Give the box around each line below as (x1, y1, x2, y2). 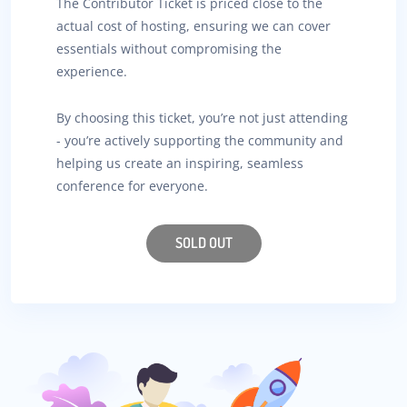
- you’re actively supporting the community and (56, 132, 343, 150)
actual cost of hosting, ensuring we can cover (56, 16, 331, 35)
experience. (56, 62, 127, 80)
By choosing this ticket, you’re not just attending (56, 109, 348, 127)
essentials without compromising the (56, 39, 282, 57)
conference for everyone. (56, 177, 208, 195)
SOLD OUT (174, 233, 233, 253)
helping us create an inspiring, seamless (56, 154, 303, 173)
